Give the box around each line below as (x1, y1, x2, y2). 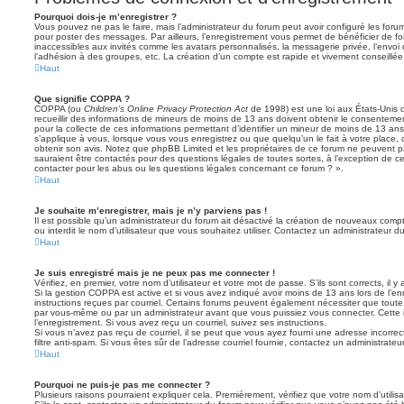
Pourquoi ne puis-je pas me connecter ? (34, 380, 210, 390)
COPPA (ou (34, 104, 84, 114)
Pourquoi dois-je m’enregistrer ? (34, 12, 177, 22)
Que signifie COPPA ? (34, 94, 130, 104)
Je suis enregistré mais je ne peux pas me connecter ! (34, 268, 275, 278)
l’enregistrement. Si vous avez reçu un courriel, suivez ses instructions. (34, 317, 326, 327)
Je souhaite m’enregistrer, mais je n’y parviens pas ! (34, 206, 267, 216)
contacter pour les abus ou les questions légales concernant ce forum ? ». (34, 163, 344, 173)
